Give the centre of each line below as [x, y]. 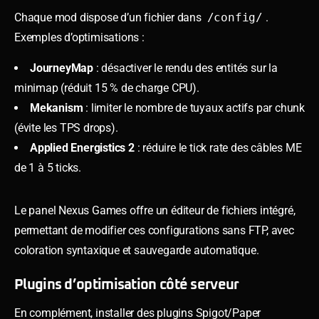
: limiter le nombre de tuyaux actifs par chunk [194, 108]
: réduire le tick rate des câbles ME [218, 147]
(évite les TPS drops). [66, 127]
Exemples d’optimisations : [79, 37]
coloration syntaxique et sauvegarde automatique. [137, 250]
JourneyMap [62, 68]
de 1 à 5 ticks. [48, 167]
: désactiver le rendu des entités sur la [185, 68]
